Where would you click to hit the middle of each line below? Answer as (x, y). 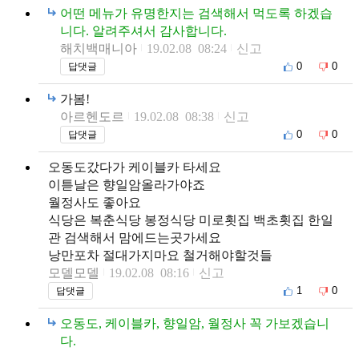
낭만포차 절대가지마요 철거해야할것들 (160, 255)
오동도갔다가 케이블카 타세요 (135, 167)
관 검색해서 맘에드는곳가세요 (135, 237)
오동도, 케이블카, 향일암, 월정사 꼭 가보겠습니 (195, 323)
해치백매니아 (99, 48)
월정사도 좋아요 (95, 202)
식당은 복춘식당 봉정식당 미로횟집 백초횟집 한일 (191, 220)
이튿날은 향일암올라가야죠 (127, 184)
